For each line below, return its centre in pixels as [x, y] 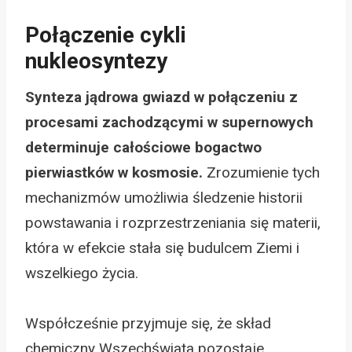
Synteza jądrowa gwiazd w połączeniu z [161, 97]
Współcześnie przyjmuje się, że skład [148, 323]
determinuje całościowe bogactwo [143, 147]
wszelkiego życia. [82, 273]
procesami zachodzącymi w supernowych [169, 122]
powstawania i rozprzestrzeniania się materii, [173, 222]
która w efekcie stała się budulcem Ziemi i [162, 247]
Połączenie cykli [106, 35]
